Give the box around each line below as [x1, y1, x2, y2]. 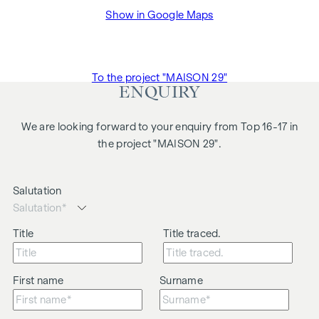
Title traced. [163, 228, 221, 240]
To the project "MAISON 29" [91, 72, 228, 84]
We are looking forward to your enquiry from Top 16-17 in [21, 121, 298, 133]
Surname [159, 275, 203, 287]
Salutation [12, 185, 62, 197]
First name [12, 275, 64, 287]
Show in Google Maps [105, 9, 214, 21]
